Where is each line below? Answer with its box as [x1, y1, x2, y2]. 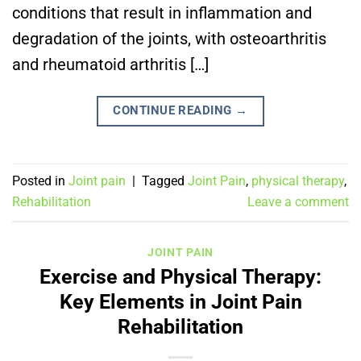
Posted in [12, 173, 68, 189]
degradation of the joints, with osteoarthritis [12, 28, 326, 48]
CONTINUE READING [113, 102, 236, 118]
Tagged [142, 173, 188, 189]
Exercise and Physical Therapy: [39, 265, 322, 289]
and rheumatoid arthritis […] [12, 54, 209, 74]
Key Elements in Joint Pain [59, 290, 302, 314]
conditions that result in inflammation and [12, 2, 312, 23]
